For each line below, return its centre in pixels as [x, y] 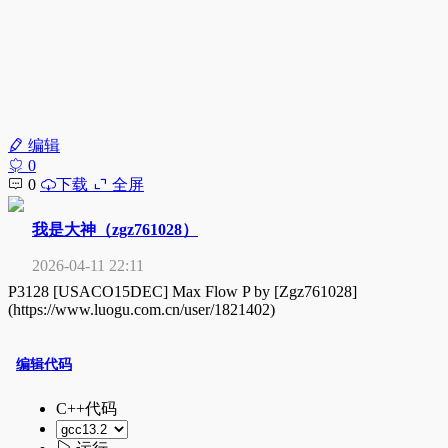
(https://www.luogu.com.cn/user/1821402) [141, 309]
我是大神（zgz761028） [115, 229]
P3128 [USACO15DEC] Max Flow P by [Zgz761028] [182, 291]
